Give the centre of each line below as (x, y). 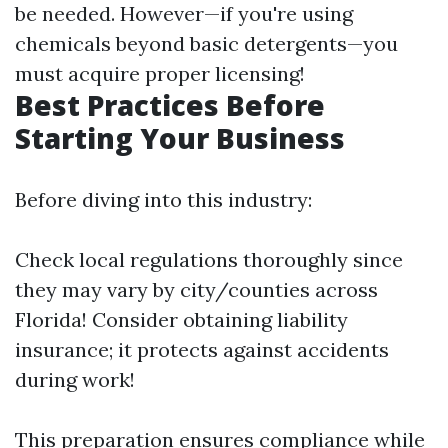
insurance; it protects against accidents (202, 349)
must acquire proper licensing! (160, 73)
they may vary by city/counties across (196, 289)
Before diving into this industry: (163, 199)
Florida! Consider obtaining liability (181, 319)
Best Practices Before (170, 105)
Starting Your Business (180, 138)
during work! (75, 379)
